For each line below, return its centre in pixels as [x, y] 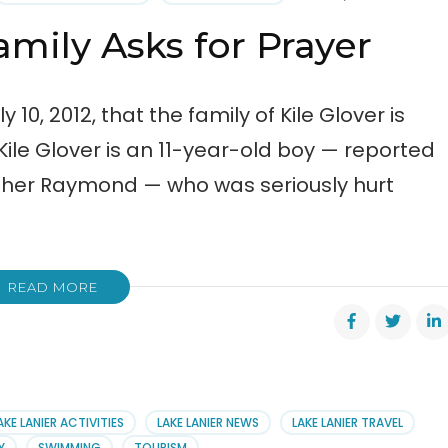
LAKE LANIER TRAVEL [348, 423]
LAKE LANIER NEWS [208, 423]
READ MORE [52, 287]
